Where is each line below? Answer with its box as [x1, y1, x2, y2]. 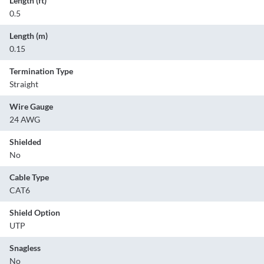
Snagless [9, 242, 41, 253]
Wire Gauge [9, 101, 53, 111]
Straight [9, 78, 38, 89]
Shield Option [9, 207, 60, 217]
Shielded [9, 136, 41, 147]
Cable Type [9, 171, 49, 182]
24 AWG [9, 114, 40, 124]
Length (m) [9, 30, 48, 41]
